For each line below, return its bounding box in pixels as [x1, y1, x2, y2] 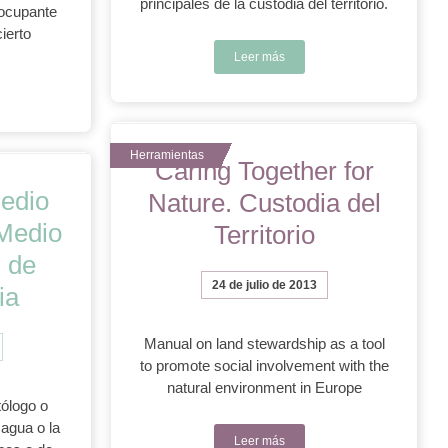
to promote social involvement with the [139, 357, 389, 374]
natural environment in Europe [166, 379, 362, 396]
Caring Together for [154, 156, 374, 186]
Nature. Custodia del [147, 188, 381, 218]
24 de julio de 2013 [211, 278, 317, 292]
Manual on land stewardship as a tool [143, 335, 385, 352]
